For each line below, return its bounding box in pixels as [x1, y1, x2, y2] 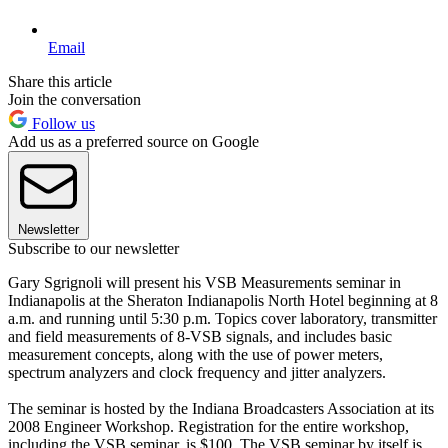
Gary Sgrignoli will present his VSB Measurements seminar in [8, 273, 401, 291]
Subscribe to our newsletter [8, 239, 179, 257]
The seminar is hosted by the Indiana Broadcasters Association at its [8, 399, 434, 417]
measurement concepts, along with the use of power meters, [8, 345, 383, 363]
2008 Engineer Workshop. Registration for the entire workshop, [8, 417, 409, 435]
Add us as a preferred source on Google [8, 132, 259, 150]
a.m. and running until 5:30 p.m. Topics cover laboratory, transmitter [8, 309, 437, 327]
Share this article [8, 72, 112, 90]
